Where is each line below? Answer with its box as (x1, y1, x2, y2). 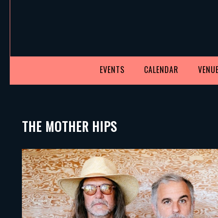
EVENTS (100, 63, 125, 75)
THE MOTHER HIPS (22, 116, 117, 136)
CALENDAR (144, 63, 179, 75)
